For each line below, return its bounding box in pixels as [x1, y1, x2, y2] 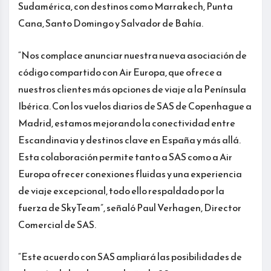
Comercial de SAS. [18, 217, 96, 232]
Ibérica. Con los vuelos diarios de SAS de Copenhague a [18, 98, 252, 113]
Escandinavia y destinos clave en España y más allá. [18, 132, 241, 147]
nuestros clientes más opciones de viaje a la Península [18, 81, 246, 96]
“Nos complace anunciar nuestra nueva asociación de [18, 47, 247, 62]
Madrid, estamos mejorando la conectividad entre [18, 115, 235, 130]
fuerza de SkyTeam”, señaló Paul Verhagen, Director [18, 200, 241, 215]
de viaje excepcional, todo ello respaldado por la [18, 183, 224, 198]
